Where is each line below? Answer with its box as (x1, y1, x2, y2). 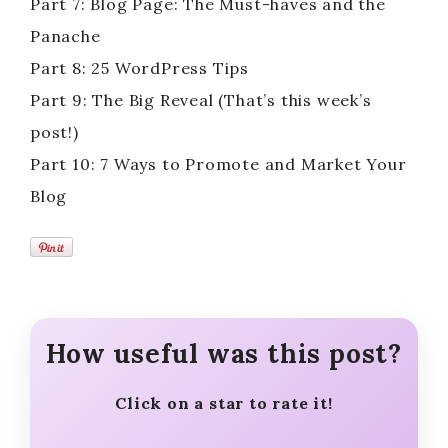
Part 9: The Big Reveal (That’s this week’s (30, 90, 372, 111)
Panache (30, 26, 101, 47)
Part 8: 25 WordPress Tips (30, 58, 249, 79)
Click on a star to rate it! (115, 392, 333, 413)
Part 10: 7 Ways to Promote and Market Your (30, 154, 407, 175)
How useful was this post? (46, 337, 402, 371)
